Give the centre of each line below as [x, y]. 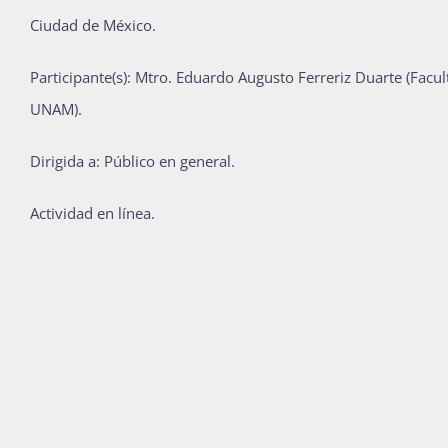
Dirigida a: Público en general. [132, 161]
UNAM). [56, 109]
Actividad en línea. [92, 213]
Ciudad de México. [95, 25]
